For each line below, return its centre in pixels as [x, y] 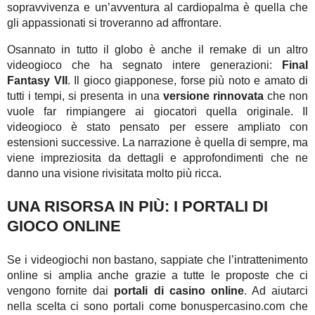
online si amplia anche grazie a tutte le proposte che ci [157, 275]
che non [286, 96]
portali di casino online [179, 290]
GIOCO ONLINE [64, 226]
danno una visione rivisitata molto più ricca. [114, 173]
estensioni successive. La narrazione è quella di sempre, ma [157, 142]
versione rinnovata [213, 96]
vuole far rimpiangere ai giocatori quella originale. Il [157, 111]
